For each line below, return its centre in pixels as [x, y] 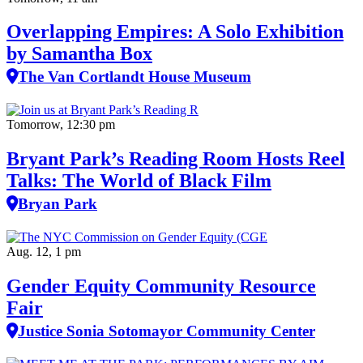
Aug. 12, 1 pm [44, 252]
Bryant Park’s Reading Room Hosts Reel [176, 159]
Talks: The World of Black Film [139, 181]
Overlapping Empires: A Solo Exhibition [175, 32]
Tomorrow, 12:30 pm [61, 125]
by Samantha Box [79, 54]
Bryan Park [58, 204]
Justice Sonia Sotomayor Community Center [167, 331]
